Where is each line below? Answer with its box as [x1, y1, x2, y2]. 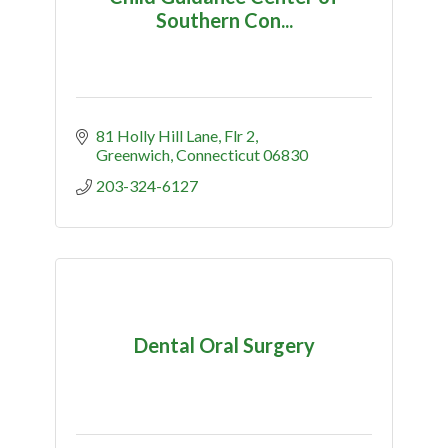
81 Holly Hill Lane [96, 125, 218, 145]
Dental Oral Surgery [133, 333, 315, 358]
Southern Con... [155, 8, 293, 33]
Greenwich [96, 144, 170, 164]
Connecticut [176, 144, 260, 164]
